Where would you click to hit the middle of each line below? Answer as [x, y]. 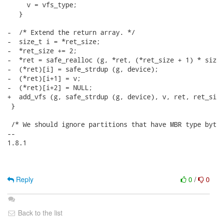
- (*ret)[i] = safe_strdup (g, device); [83, 69]
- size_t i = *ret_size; [54, 41]
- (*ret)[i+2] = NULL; [50, 87]
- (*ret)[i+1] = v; [44, 78]
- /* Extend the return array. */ [71, 32]
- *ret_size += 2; [42, 51]
